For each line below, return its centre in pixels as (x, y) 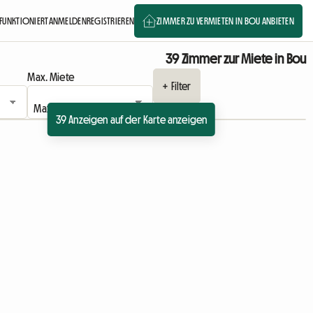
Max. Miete (51, 77)
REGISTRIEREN (110, 21)
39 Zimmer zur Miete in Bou (236, 59)
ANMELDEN (67, 21)
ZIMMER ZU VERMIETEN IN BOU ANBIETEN (225, 21)
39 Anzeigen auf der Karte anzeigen (131, 119)
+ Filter (177, 86)
